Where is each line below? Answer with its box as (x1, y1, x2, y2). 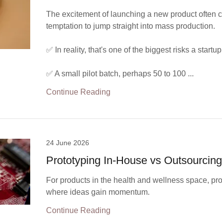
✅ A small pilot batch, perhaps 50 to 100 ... (46, 69, 194, 78)
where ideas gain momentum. (46, 188, 150, 196)
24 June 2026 (46, 139, 90, 147)
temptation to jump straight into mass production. (46, 22, 216, 30)
